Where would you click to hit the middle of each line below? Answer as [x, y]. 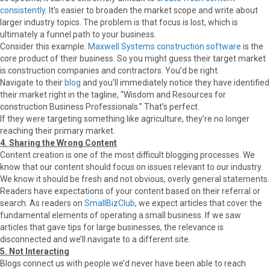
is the [252, 46]
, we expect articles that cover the [199, 203]
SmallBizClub [110, 203]
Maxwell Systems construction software [165, 46]
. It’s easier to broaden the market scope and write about [152, 10]
